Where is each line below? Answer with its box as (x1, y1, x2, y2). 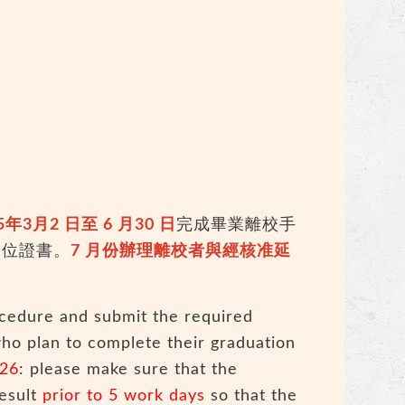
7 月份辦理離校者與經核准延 (71, 243, 292, 260)
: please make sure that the (19, 362, 239, 379)
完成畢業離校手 (176, 217, 297, 234)
